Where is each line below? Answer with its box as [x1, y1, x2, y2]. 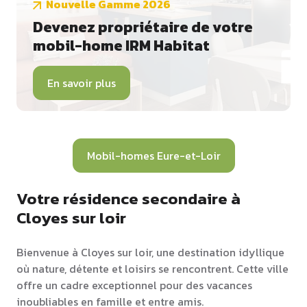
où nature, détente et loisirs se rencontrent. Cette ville [16, 260, 288, 278]
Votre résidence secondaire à [16, 186, 241, 211]
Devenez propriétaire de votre [33, 16, 253, 39]
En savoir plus [47, 75, 116, 92]
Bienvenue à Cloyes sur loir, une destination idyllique [16, 244, 284, 261]
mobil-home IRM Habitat [33, 34, 210, 58]
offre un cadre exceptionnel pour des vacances [16, 277, 252, 294]
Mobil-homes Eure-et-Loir [86, 147, 221, 164]
